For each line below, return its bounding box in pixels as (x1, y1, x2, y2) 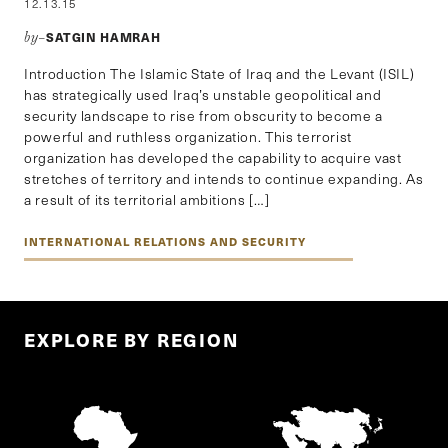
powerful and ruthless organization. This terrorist (24, 126, 353, 146)
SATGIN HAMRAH (45, 27, 161, 46)
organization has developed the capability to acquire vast (24, 147, 402, 167)
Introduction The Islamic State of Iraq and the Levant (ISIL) (24, 63, 415, 83)
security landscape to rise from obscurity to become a (24, 105, 383, 125)
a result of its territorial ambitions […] (24, 189, 270, 209)
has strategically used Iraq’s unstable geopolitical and (24, 84, 382, 104)
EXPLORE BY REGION (24, 325, 239, 353)
